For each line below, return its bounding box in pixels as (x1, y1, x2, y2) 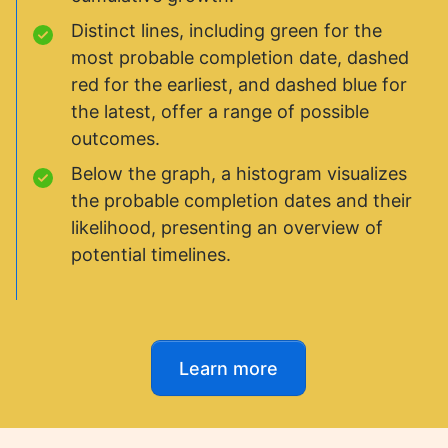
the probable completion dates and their (71, 190, 412, 211)
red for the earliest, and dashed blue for (71, 74, 407, 95)
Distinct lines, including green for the (71, 20, 382, 41)
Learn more (178, 357, 278, 379)
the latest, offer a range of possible (71, 101, 369, 122)
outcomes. (71, 128, 160, 149)
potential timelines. (71, 244, 231, 265)
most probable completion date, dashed (71, 47, 409, 68)
